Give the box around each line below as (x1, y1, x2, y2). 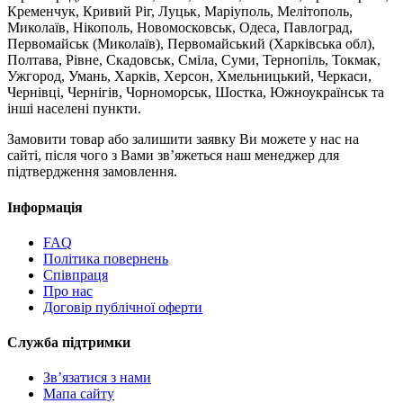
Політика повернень (43, 250, 168, 266)
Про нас (43, 282, 93, 299)
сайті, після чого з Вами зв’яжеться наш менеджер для (7, 148, 339, 164)
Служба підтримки (7, 335, 130, 351)
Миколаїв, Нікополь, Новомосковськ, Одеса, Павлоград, (7, 20, 353, 36)
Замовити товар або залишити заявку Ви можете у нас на (7, 131, 359, 148)
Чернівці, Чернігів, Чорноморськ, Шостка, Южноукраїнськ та (7, 85, 384, 101)
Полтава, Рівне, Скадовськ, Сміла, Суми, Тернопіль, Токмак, (7, 52, 381, 68)
